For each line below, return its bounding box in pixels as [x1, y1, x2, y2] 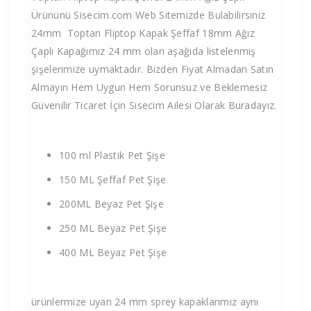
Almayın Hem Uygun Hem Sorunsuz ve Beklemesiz [31, 80, 268, 94]
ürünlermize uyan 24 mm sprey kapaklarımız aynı [31, 294, 259, 308]
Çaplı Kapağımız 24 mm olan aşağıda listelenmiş [31, 44, 256, 58]
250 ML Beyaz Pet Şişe [59, 221, 167, 235]
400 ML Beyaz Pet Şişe [59, 245, 167, 259]
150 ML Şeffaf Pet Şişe [59, 172, 167, 186]
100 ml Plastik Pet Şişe [59, 148, 165, 162]
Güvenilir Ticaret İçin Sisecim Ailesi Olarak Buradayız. [31, 98, 277, 112]
